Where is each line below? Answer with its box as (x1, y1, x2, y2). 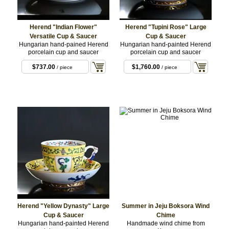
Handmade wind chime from (126, 219, 205, 227)
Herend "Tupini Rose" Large (125, 23, 207, 31)
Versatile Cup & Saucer (30, 32, 97, 40)
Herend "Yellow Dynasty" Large (17, 202, 109, 210)
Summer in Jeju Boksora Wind (122, 202, 210, 210)
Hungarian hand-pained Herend (18, 40, 108, 48)
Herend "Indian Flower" (30, 23, 97, 31)
